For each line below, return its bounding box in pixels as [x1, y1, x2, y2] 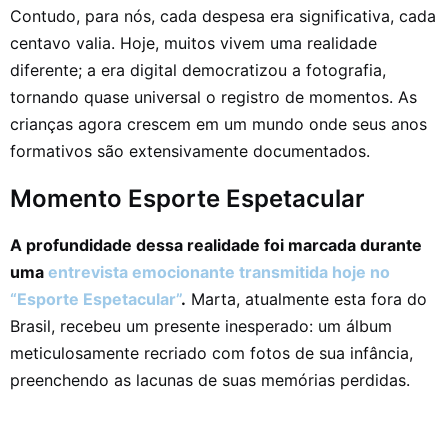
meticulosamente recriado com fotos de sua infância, [10, 343, 413, 364]
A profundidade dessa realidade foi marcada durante [10, 235, 422, 256]
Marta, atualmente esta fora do [186, 289, 427, 310]
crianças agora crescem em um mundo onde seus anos [10, 114, 427, 135]
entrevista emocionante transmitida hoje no [48, 262, 390, 283]
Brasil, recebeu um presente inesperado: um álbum [10, 316, 392, 337]
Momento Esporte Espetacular [10, 184, 365, 214]
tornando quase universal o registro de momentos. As [10, 87, 417, 108]
